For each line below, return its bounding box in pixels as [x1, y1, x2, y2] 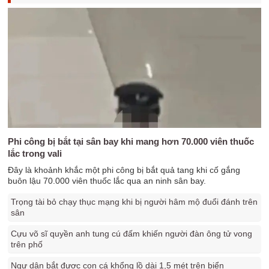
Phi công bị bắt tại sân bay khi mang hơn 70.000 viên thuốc [8, 136, 255, 147]
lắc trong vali [8, 148, 62, 159]
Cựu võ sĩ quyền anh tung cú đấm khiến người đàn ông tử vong [11, 229, 253, 238]
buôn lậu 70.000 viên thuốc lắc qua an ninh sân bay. [8, 176, 207, 186]
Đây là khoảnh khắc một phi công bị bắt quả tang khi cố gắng [8, 165, 241, 175]
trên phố [11, 240, 43, 249]
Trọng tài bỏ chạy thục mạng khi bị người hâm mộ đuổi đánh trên [11, 197, 258, 207]
